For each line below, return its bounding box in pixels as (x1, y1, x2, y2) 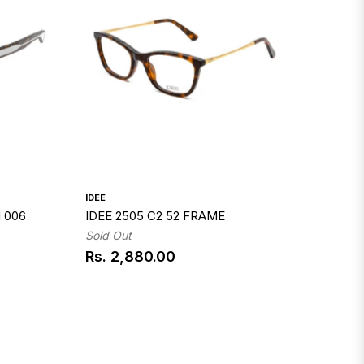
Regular (84, 255, 141, 273)
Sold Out (85, 228, 132, 243)
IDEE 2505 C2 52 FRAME (85, 208, 226, 224)
